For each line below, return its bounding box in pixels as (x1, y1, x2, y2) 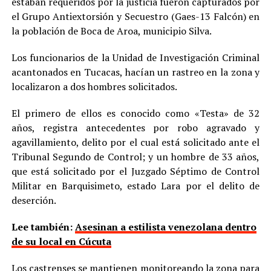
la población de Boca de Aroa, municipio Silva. (11, 24, 212, 38)
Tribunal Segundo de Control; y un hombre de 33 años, (11, 149, 260, 163)
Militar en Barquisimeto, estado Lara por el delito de (11, 178, 260, 192)
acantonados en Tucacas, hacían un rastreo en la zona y (11, 65, 260, 79)
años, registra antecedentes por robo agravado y (11, 120, 260, 134)
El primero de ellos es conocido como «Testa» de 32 (11, 106, 260, 120)
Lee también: (11, 220, 75, 233)
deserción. (11, 193, 56, 207)
